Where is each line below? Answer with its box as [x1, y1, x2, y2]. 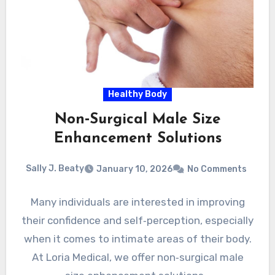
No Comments [187, 163, 247, 174]
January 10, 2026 [96, 163, 172, 174]
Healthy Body [108, 89, 167, 100]
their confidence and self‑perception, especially [21, 214, 254, 227]
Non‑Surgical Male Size [55, 112, 220, 128]
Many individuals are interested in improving [30, 195, 245, 208]
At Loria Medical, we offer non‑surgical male [31, 250, 244, 263]
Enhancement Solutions [53, 131, 222, 147]
